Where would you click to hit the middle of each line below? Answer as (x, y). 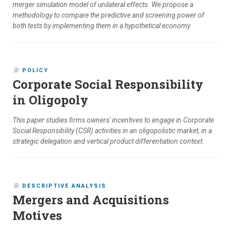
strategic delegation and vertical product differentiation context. (108, 142)
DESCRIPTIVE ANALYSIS (64, 186)
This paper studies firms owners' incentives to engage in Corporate (113, 120)
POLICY (35, 71)
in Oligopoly (50, 100)
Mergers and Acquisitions (91, 200)
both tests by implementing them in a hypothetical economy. (102, 26)
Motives (37, 216)
